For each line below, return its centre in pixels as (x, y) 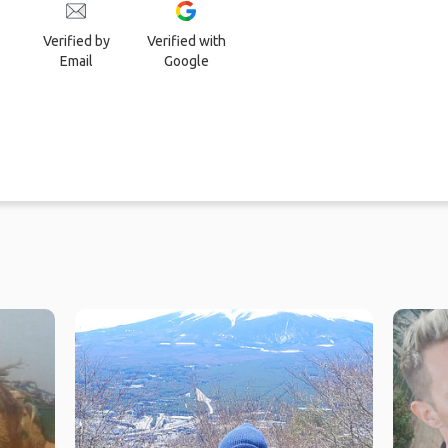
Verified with (186, 41)
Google (186, 61)
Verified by (76, 41)
